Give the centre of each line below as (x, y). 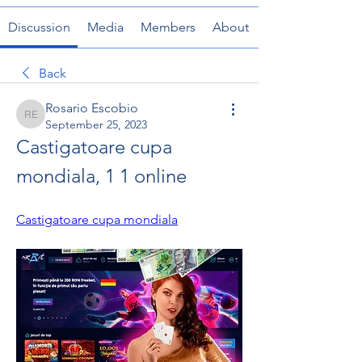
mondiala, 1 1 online (101, 176)
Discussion (39, 27)
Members (168, 27)
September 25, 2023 (96, 124)
